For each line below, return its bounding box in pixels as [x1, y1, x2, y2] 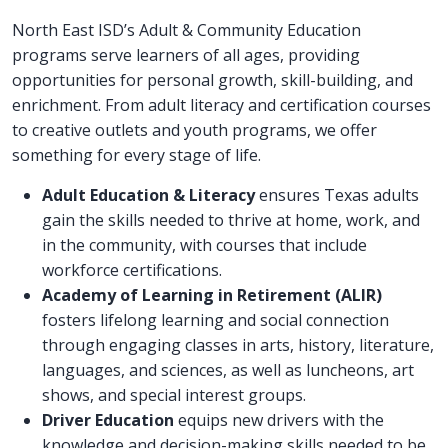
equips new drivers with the [174, 409, 384, 432]
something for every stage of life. [12, 144, 261, 167]
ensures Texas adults [255, 184, 419, 207]
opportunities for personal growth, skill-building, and [12, 69, 413, 92]
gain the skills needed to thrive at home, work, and [42, 209, 420, 232]
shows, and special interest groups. [42, 384, 306, 407]
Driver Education [42, 409, 174, 432]
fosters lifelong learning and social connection [42, 309, 389, 332]
